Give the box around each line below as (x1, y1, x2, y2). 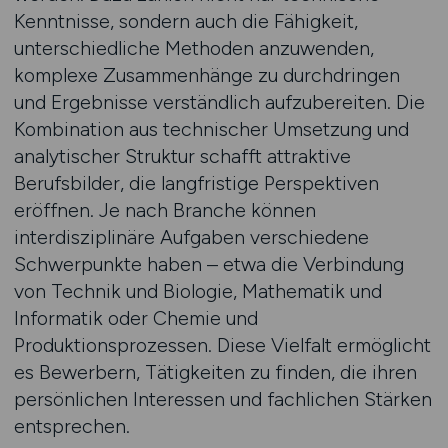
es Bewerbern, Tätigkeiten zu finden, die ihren (13, 360, 417, 384)
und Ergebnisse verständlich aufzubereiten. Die (13, 90, 425, 114)
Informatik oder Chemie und (13, 306, 258, 330)
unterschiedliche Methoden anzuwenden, (13, 36, 374, 60)
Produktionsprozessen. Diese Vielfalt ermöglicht (13, 333, 431, 357)
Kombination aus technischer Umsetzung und (13, 117, 409, 141)
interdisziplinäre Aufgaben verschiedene (13, 225, 369, 249)
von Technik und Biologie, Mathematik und (13, 279, 382, 303)
